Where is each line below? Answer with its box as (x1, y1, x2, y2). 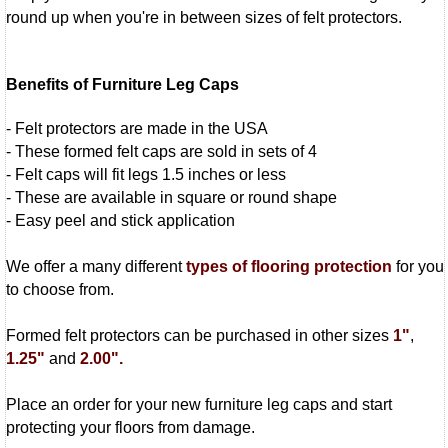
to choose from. (6, 280, 114, 298)
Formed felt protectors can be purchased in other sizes (6, 326, 393, 344)
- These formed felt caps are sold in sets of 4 (6, 142, 317, 160)
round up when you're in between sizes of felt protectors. (6, 9, 402, 27)
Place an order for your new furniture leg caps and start (6, 395, 392, 413)
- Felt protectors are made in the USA (6, 119, 268, 137)
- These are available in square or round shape (6, 188, 337, 206)
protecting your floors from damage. (6, 418, 255, 436)
